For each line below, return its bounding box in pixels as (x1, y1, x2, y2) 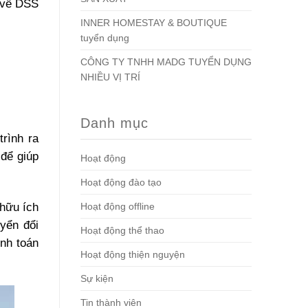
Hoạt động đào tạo (80, 177, 162, 188)
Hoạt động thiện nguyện (80, 249, 185, 260)
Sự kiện (80, 273, 113, 284)
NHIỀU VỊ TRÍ (80, 71, 140, 82)
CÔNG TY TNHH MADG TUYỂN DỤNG (80, 56, 252, 67)
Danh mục (80, 115, 148, 131)
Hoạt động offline (80, 201, 155, 212)
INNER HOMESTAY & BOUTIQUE (80, 17, 227, 28)
